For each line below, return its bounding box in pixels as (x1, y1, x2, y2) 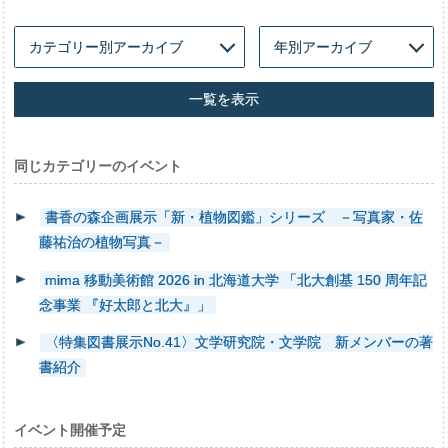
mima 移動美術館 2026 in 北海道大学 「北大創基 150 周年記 (45, 272, 428, 289)
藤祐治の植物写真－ (39, 234, 166, 251)
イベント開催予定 (14, 421, 126, 438)
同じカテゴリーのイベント (14, 157, 182, 174)
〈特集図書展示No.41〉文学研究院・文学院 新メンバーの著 (45, 334, 434, 351)
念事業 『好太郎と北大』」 (39, 297, 212, 314)
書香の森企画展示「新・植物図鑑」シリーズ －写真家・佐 (45, 209, 424, 226)
